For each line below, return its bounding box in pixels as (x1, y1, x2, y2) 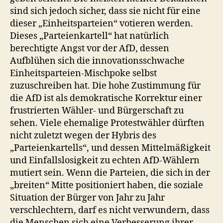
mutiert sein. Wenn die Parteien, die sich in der (10, 167, 210, 179)
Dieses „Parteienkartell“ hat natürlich (10, 30, 169, 42)
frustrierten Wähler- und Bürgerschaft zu (10, 105, 184, 116)
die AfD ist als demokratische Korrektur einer (10, 93, 202, 104)
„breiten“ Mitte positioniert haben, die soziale (10, 180, 203, 191)
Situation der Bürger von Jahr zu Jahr (10, 192, 165, 204)
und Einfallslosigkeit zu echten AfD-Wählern (10, 155, 200, 166)
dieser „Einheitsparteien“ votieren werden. (10, 18, 193, 29)
